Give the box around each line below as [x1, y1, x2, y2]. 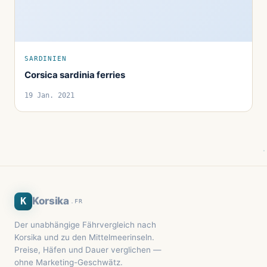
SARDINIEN [24, 54, 67, 62]
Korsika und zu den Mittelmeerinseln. [14, 232, 154, 242]
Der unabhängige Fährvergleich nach [14, 219, 156, 229]
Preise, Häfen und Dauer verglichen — [14, 244, 162, 254]
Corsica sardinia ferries [24, 69, 125, 80]
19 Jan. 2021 [24, 91, 74, 100]
